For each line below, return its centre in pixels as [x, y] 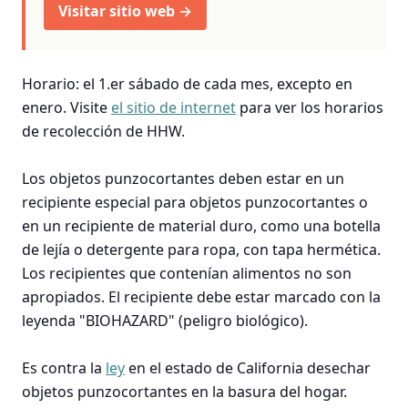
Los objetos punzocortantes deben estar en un [183, 178]
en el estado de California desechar [248, 367]
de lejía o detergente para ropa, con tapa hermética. [201, 249]
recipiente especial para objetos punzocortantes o [195, 202]
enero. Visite [66, 107]
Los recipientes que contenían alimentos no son [187, 273]
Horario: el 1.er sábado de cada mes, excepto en [187, 83]
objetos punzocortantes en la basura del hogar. [184, 391]
